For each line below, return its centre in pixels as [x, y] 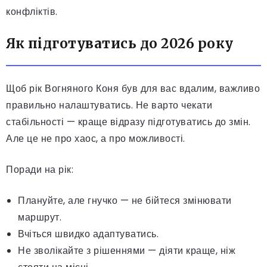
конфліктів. [32, 11]
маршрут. [40, 217]
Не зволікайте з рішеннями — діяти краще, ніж [127, 250]
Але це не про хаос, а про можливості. [96, 138]
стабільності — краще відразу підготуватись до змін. [128, 122]
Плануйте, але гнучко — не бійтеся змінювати [125, 200]
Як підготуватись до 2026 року [120, 43]
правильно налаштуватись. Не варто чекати [109, 105]
